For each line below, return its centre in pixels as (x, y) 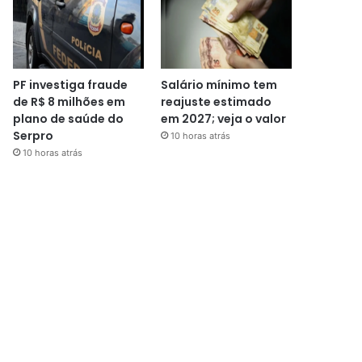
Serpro (34, 135)
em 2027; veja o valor (223, 118)
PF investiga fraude (71, 84)
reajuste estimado (216, 101)
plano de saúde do (69, 118)
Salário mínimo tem (219, 84)
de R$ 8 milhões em (69, 101)
